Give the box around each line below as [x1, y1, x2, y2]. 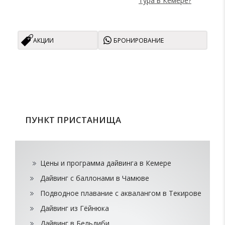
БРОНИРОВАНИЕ [113, 36, 164, 45]
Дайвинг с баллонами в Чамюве [40, 173, 149, 183]
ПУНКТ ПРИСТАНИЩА [25, 114, 121, 126]
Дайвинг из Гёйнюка [40, 203, 109, 213]
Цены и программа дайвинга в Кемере [40, 158, 171, 168]
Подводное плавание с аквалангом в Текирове [40, 188, 201, 198]
